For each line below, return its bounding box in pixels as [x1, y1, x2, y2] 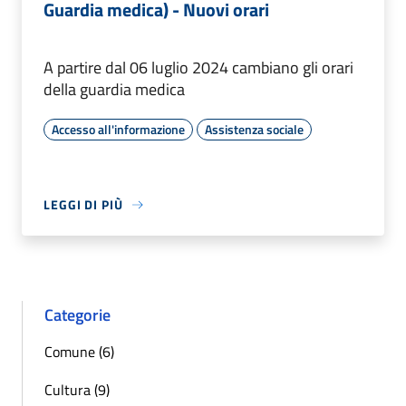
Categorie [44, 303, 111, 328]
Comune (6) [44, 341, 114, 363]
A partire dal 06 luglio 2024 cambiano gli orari [43, 55, 353, 81]
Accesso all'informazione [52, 120, 185, 140]
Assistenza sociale [205, 120, 304, 140]
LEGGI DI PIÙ [43, 195, 123, 215]
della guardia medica [43, 77, 185, 102]
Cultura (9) [44, 379, 110, 401]
